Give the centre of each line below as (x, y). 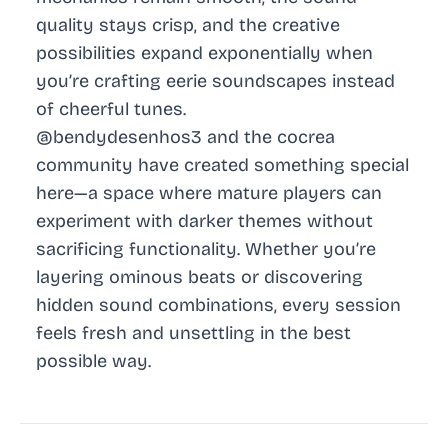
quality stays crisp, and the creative (188, 25)
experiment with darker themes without (204, 221)
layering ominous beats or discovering (199, 277)
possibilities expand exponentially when (204, 53)
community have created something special (222, 165)
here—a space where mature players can (209, 193)
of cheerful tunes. (111, 109)
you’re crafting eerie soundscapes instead (215, 81)
